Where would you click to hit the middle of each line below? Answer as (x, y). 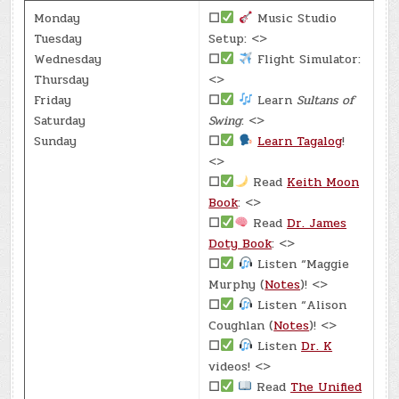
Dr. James (317, 223)
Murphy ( (237, 284)
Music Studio (295, 18)
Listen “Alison (300, 305)
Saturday (60, 120)
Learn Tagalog (300, 141)
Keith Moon (323, 182)
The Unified (326, 387)
